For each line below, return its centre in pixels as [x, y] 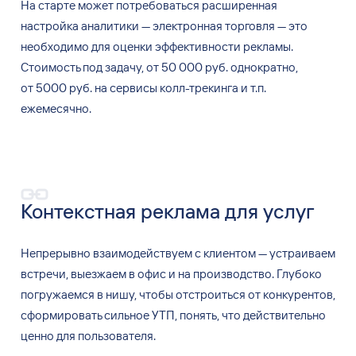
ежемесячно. [56, 109]
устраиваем [301, 253]
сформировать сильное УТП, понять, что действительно [173, 315]
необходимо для [65, 47]
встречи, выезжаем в [77, 273]
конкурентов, [299, 294]
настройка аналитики [79, 26]
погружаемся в [62, 294]
